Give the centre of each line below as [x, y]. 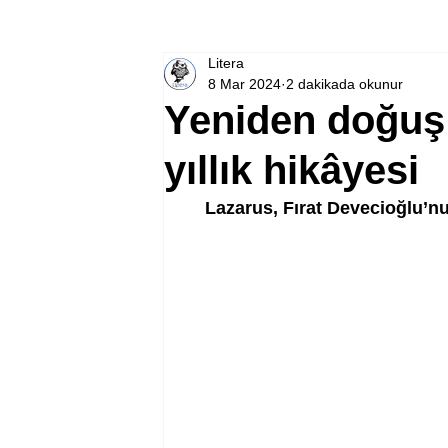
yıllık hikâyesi [291, 170]
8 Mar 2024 [244, 84]
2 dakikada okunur [344, 84]
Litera [226, 63]
